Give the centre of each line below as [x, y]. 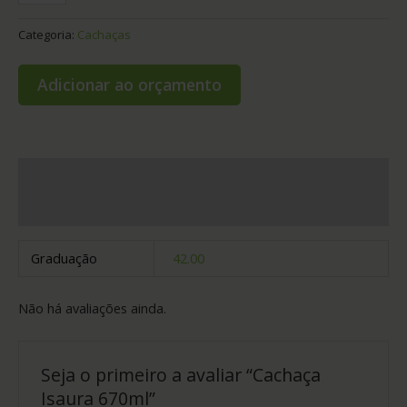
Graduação [65, 258]
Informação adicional [88, 175]
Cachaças [104, 35]
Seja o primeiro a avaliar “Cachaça [181, 374]
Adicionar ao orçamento [129, 84]
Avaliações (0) [63, 208]
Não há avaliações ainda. [92, 308]
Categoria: [48, 35]
